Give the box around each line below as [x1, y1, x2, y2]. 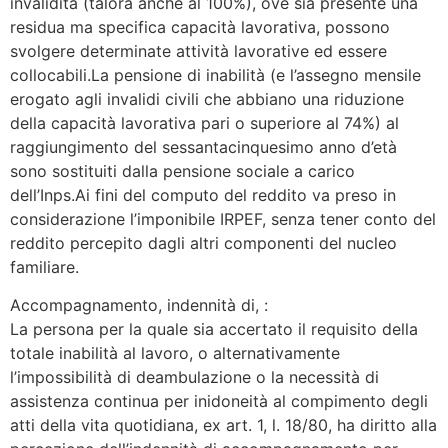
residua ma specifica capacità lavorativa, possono [10, 16, 390, 37]
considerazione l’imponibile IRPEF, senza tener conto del [10, 208, 436, 229]
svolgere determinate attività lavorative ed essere [10, 40, 387, 61]
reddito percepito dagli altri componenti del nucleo [10, 232, 397, 253]
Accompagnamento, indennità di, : [10, 295, 268, 316]
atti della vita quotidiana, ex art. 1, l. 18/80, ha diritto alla [10, 415, 437, 436]
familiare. [10, 256, 79, 277]
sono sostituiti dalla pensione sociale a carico [10, 160, 355, 181]
